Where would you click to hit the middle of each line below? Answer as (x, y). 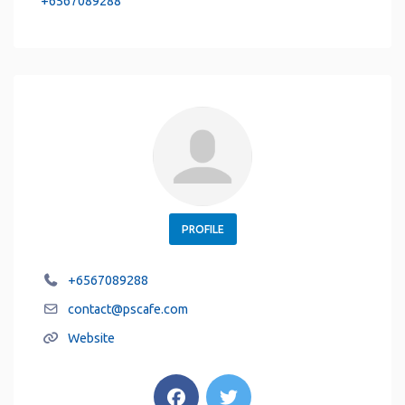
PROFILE (202, 230)
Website (91, 339)
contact (89, 310)
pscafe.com (155, 310)
